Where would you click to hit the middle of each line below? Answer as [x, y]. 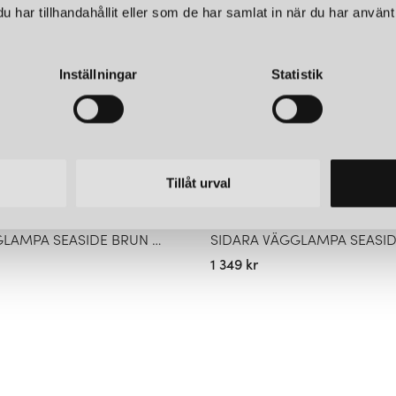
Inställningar [98, 74]
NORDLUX [239, 221]
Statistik [297, 74]
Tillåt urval [198, 183]
